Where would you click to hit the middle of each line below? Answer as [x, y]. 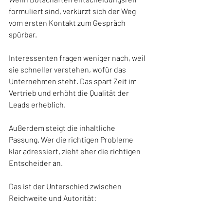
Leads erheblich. [37, 104]
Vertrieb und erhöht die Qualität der [70, 92]
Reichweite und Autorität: [53, 198]
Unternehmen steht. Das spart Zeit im [73, 81]
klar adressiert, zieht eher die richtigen [75, 151]
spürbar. [23, 34]
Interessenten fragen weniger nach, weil [78, 57]
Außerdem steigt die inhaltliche [63, 127]
